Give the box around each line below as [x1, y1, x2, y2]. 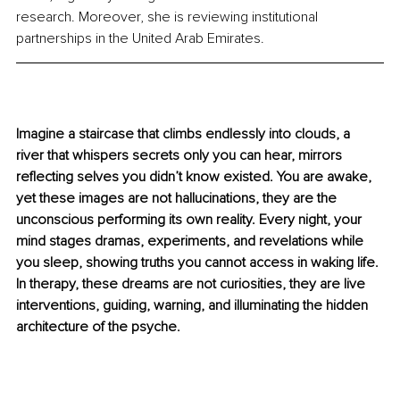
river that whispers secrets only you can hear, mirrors [16, 146, 346, 165]
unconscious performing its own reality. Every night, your [16, 211, 365, 229]
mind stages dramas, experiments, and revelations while [16, 232, 367, 251]
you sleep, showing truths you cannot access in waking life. [16, 254, 382, 272]
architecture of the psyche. [16, 318, 180, 337]
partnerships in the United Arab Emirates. [16, 29, 268, 48]
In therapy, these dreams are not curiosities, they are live [16, 275, 369, 294]
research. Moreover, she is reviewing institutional [16, 8, 321, 27]
